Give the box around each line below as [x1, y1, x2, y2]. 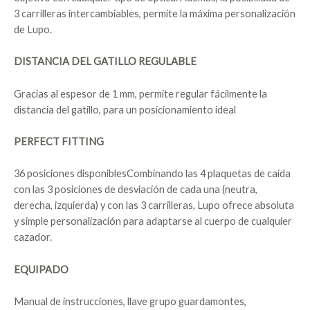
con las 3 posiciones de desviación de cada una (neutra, [14, 183, 257, 196]
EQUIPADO [14, 263, 69, 275]
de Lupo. [14, 23, 52, 35]
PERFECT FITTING [14, 135, 104, 147]
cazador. [14, 231, 52, 244]
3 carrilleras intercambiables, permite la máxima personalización [14, 7, 295, 19]
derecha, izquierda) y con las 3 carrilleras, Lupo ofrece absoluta [14, 199, 294, 212]
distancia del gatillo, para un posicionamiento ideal [14, 103, 236, 116]
